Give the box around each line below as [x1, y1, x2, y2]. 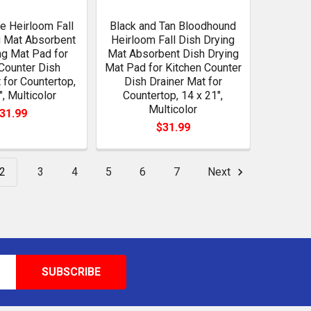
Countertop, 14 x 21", [123, 89, 224, 103]
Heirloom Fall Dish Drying [111, 33, 235, 47]
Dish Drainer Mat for [124, 75, 222, 89]
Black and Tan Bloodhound [110, 19, 237, 33]
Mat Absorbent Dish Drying [107, 47, 239, 61]
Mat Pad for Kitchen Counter [104, 61, 242, 75]
